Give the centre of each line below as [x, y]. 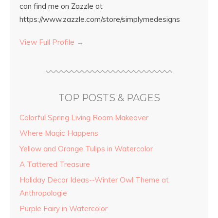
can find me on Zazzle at [61, 6]
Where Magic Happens [59, 133]
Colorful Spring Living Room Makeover [84, 117]
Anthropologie [43, 193]
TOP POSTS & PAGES [109, 98]
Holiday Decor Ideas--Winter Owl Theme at [94, 180]
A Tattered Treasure [55, 164]
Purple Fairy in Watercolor [64, 208]
